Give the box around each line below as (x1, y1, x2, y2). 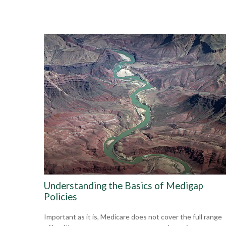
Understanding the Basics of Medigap (44, 180, 203, 191)
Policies (44, 191, 77, 202)
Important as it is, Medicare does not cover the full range (44, 212, 222, 221)
